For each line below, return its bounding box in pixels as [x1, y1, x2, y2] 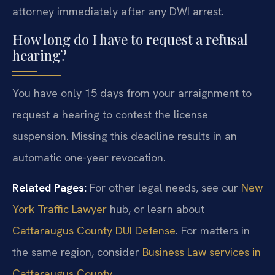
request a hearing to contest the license [12, 107, 208, 122]
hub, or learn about [107, 202, 204, 217]
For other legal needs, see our [87, 180, 241, 195]
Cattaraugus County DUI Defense [12, 223, 176, 238]
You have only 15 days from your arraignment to [12, 85, 252, 100]
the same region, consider [12, 245, 142, 260]
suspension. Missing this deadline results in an [12, 128, 237, 143]
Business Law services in [142, 245, 261, 260]
